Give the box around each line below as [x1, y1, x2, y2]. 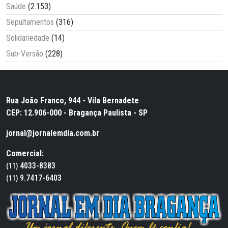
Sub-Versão [6, 49, 43, 59]
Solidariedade [6, 33, 49, 43]
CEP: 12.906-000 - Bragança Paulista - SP [6, 108, 148, 118]
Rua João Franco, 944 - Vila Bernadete [6, 96, 139, 106]
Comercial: [6, 149, 44, 159]
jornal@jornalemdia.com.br [6, 128, 99, 138]
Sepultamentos [6, 17, 54, 27]
